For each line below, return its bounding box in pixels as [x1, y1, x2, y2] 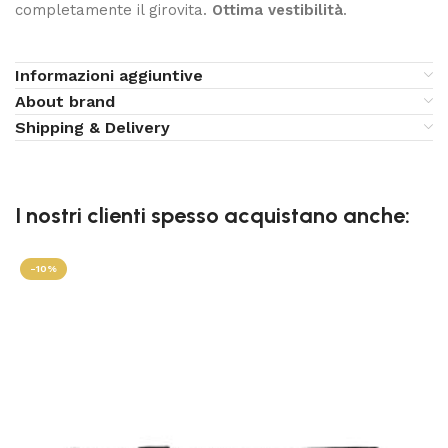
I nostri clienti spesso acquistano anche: [15, 201, 410, 229]
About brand [15, 91, 115, 111]
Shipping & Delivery [15, 117, 170, 137]
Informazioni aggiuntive [15, 65, 203, 85]
